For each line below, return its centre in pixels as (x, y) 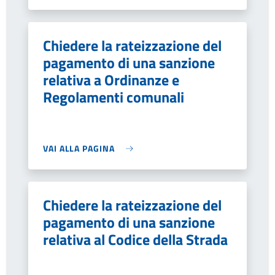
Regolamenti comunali (114, 97)
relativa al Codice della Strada (135, 239)
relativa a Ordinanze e (111, 80)
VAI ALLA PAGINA (79, 148)
